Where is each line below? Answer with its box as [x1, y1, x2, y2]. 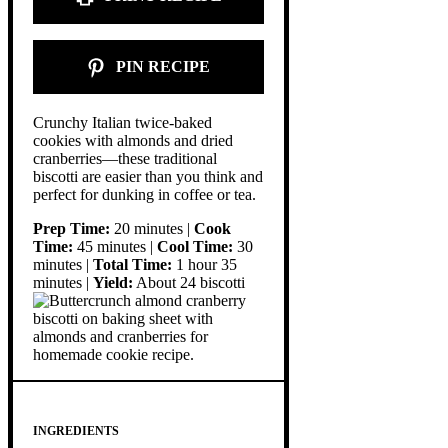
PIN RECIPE [112, 57, 211, 75]
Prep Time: [33, 219, 110, 237]
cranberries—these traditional [33, 149, 217, 167]
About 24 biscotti [133, 273, 245, 291]
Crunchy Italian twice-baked [33, 113, 212, 131]
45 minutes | [73, 237, 157, 255]
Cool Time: [157, 237, 233, 255]
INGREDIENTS [33, 423, 119, 438]
